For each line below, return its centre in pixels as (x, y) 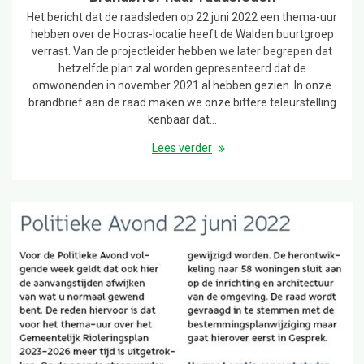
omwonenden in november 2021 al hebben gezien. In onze (182, 86)
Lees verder (182, 148)
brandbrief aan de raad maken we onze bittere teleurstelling (182, 103)
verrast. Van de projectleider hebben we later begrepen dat (182, 52)
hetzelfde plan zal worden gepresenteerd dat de (182, 69)
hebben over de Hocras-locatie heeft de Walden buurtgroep (182, 35)
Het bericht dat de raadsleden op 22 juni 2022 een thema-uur (182, 17)
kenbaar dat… (182, 120)
